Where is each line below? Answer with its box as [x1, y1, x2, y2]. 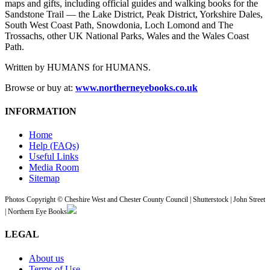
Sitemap [29, 173, 60, 184]
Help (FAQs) [29, 140, 79, 151]
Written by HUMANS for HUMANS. [5, 61, 151, 72]
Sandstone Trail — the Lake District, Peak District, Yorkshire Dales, [5, 8, 263, 19]
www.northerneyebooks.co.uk [75, 82, 198, 93]
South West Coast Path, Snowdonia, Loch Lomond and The [5, 19, 233, 30]
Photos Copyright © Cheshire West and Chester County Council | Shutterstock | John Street [5, 195, 265, 204]
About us [29, 253, 64, 263]
